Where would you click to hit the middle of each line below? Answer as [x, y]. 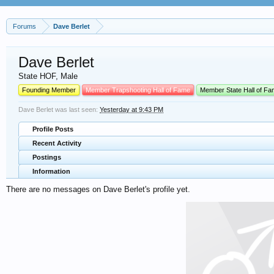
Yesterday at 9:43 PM [131, 109]
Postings [47, 157]
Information [51, 171]
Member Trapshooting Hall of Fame [138, 90]
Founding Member [49, 90]
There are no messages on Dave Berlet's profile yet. [98, 189]
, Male [67, 76]
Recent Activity [57, 143]
